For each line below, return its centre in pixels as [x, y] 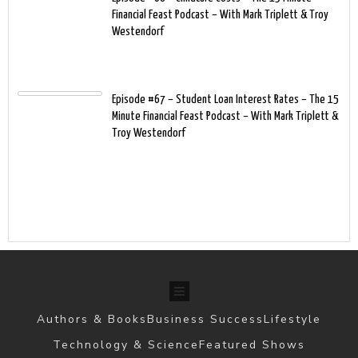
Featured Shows [252, 345]
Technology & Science [126, 345]
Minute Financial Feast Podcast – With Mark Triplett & [225, 116]
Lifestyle [292, 319]
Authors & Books [92, 319]
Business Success [205, 319]
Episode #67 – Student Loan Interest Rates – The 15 [225, 99]
